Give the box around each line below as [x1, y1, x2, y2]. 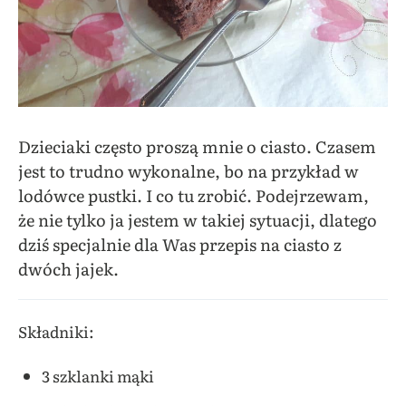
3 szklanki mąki [41, 363, 154, 387]
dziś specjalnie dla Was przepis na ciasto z [18, 231, 342, 256]
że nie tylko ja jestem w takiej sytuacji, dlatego [18, 207, 377, 232]
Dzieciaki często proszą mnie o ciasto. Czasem [18, 133, 376, 159]
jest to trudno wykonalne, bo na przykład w [18, 158, 359, 183]
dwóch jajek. [18, 256, 119, 281]
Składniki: [18, 319, 94, 343]
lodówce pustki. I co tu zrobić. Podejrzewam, [18, 182, 369, 208]
